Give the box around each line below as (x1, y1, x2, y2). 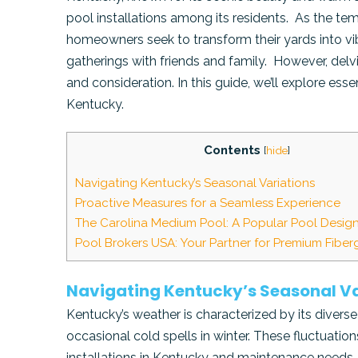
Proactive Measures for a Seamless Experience (75, 195, 341, 210)
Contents (203, 143, 261, 158)
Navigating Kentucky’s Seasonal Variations (75, 175, 316, 190)
